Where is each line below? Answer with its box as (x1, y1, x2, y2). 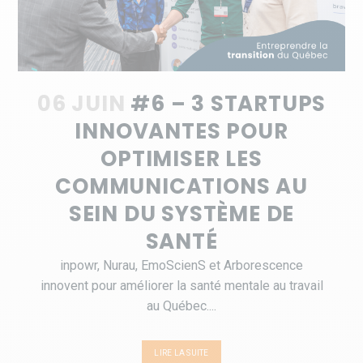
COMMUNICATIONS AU (55, 172, 308, 202)
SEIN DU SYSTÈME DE (68, 199, 295, 229)
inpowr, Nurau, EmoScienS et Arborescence (60, 258, 303, 274)
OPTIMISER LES (100, 144, 263, 174)
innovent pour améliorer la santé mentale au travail (40, 278, 323, 294)
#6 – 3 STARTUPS (130, 89, 327, 119)
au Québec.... (147, 298, 216, 314)
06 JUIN (36, 89, 126, 119)
